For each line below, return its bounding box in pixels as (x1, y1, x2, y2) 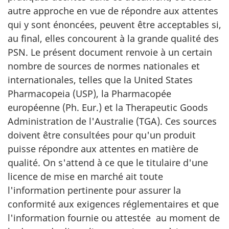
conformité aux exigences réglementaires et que (8, 198, 219, 210)
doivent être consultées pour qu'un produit (8, 129, 196, 141)
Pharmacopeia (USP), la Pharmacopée (8, 87, 171, 100)
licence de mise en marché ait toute (8, 170, 163, 182)
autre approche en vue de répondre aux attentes (8, 5, 218, 17)
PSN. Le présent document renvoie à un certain (8, 46, 212, 58)
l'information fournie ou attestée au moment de (8, 212, 220, 224)
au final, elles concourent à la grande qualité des (8, 32, 219, 44)
